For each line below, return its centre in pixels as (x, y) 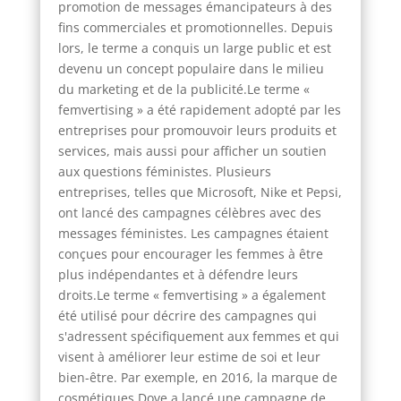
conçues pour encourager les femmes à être (190, 253)
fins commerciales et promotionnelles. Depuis (195, 27)
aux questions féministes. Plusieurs (164, 171)
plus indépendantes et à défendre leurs (178, 274)
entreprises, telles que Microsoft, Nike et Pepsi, (200, 192)
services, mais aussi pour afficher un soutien (192, 150)
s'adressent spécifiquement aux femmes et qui (198, 336)
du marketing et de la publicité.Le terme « (183, 89)
